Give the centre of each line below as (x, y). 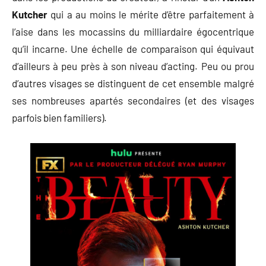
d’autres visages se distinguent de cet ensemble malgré (133, 83)
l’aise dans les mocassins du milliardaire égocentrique (133, 31)
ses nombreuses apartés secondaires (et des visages (133, 100)
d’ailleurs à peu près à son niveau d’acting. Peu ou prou (133, 66)
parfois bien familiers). (59, 117)
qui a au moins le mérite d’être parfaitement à (153, 14)
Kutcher (30, 14)
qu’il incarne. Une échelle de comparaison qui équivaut (133, 48)
